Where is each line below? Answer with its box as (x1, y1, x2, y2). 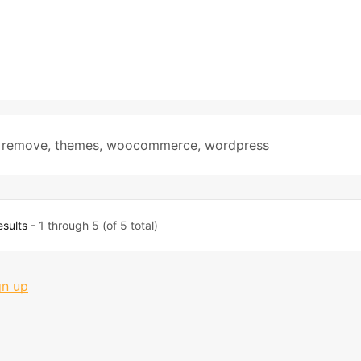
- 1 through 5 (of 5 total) (27, 218, 159, 232)
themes (55, 137, 99, 153)
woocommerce (106, 137, 197, 153)
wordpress (205, 137, 269, 153)
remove (2, 137, 48, 153)
